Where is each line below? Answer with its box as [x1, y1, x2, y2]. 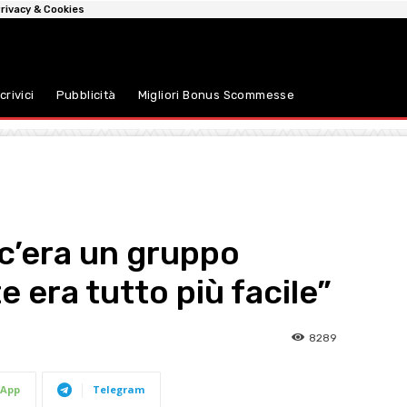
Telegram [93, 382, 144, 397]
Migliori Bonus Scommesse [137, 88, 298, 103]
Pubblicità [55, 88, 116, 103]
